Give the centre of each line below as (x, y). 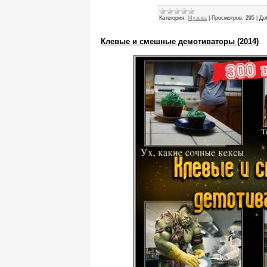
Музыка (198, 18)
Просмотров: (228, 18)
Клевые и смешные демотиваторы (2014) (180, 42)
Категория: (173, 18)
